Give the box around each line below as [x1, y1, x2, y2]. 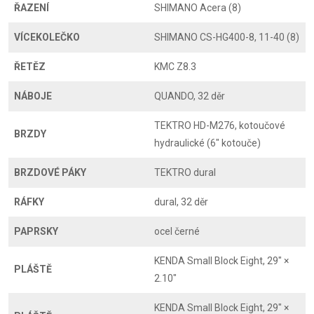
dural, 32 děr [154, 196, 208, 207]
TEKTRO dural [154, 167, 216, 178]
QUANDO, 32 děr [154, 90, 225, 102]
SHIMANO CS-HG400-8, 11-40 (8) [154, 32, 299, 43]
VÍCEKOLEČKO [14, 32, 80, 43]
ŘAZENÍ [14, 2, 49, 13]
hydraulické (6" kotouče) [154, 137, 261, 149]
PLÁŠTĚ [14, 264, 52, 275]
